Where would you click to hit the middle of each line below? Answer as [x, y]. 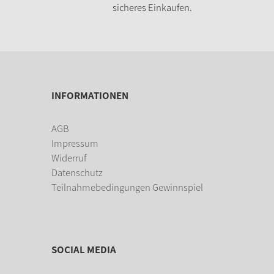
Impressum [75, 143]
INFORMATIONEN [90, 95]
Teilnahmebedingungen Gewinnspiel [127, 187]
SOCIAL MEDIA [83, 249]
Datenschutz [77, 172]
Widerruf [68, 157]
